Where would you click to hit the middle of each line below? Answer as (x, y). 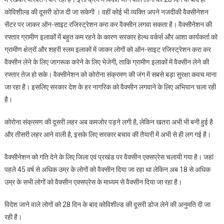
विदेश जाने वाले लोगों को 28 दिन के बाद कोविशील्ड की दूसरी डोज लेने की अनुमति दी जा (107, 204)
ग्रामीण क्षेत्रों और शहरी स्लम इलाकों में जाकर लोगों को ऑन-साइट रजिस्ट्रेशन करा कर (107, 49)
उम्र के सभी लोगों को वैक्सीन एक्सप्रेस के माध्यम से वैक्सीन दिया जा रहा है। (93, 182)
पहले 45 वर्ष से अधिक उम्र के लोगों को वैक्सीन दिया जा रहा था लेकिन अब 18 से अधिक (107, 169)
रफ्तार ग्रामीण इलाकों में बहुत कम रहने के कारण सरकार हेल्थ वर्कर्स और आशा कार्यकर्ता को (111, 37)
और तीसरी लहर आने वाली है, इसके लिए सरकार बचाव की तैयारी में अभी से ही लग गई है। (107, 134)
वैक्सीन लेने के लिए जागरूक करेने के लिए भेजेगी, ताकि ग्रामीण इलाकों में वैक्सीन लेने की (106, 62)
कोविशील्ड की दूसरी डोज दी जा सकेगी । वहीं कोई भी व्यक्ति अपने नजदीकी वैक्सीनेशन (106, 12)
